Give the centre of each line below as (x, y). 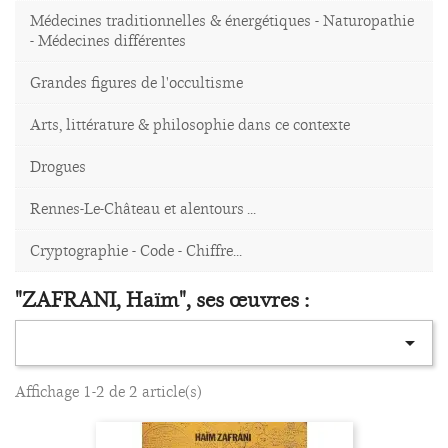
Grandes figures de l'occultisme (136, 82)
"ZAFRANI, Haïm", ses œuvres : (162, 299)
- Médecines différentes (108, 40)
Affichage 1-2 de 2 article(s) (108, 391)
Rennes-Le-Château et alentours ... (143, 208)
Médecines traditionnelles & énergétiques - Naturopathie (222, 20)
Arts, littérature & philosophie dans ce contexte (190, 124)
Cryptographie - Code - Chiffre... (136, 250)
